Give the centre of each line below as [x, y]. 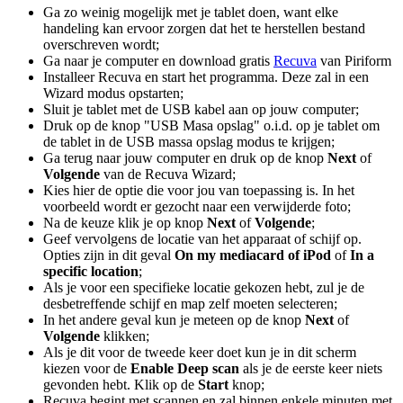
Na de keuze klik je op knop [125, 222]
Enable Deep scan [185, 368]
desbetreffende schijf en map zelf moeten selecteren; [190, 303]
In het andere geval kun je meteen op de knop [174, 319]
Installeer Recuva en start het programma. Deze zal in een [206, 76]
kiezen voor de [87, 368]
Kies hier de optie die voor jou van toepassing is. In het [199, 190]
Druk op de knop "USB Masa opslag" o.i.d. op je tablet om [211, 125]
